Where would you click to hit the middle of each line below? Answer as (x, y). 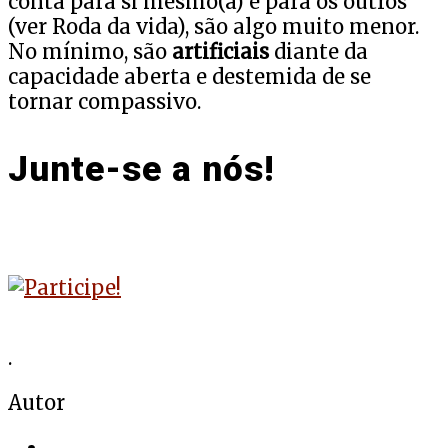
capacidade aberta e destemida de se (189, 77)
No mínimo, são (90, 52)
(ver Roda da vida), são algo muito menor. (213, 27)
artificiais (223, 52)
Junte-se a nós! (146, 170)
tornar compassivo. (104, 102)
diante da (321, 52)
